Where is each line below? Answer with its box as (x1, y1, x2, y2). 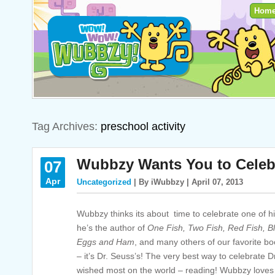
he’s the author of (77, 223, 147, 233)
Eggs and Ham (77, 237, 134, 247)
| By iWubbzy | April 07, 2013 (131, 177, 243, 187)
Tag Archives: (32, 120, 101, 133)
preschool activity (101, 120, 185, 133)
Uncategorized (77, 177, 131, 187)
